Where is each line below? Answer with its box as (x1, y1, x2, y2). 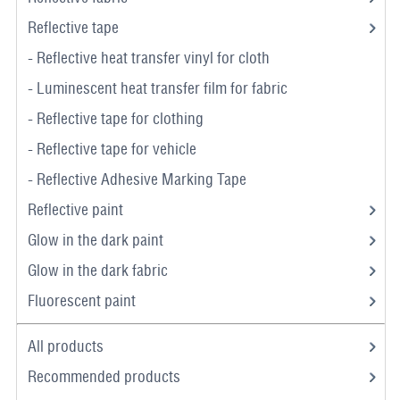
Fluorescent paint (27, 291, 139, 311)
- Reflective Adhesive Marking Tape (27, 170, 250, 189)
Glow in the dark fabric (27, 261, 171, 280)
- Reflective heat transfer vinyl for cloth (27, 48, 273, 68)
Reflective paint (27, 200, 127, 220)
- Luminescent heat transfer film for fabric (27, 79, 291, 98)
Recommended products (27, 367, 180, 387)
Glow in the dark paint (27, 230, 167, 250)
